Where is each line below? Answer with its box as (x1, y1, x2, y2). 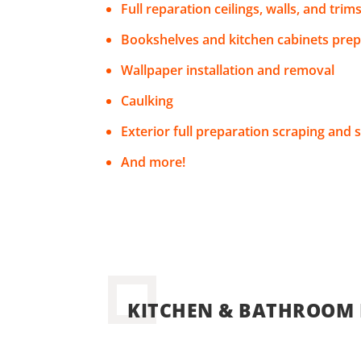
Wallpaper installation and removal (121, 61, 335, 80)
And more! (121, 153, 186, 172)
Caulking (121, 92, 174, 110)
